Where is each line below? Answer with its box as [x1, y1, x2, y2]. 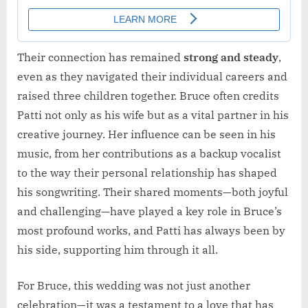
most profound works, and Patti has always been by [17, 223, 285, 238]
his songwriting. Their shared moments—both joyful [17, 185, 288, 199]
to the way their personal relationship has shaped [17, 166, 277, 180]
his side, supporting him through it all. [17, 243, 218, 257]
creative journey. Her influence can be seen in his [17, 127, 276, 142]
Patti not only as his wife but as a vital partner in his [17, 108, 289, 122]
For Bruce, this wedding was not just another [17, 278, 250, 293]
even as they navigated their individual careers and [17, 69, 287, 84]
